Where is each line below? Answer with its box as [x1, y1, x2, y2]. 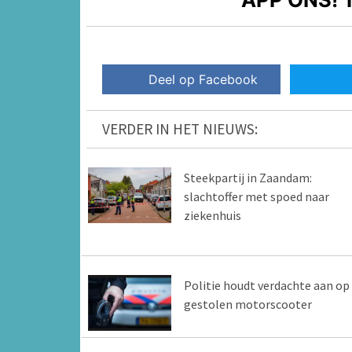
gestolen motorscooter [183, 296, 312, 313]
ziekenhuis [183, 207, 241, 224]
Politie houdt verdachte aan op [183, 277, 350, 294]
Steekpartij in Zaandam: [183, 170, 312, 186]
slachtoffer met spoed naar [183, 189, 329, 205]
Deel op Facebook [148, 71, 258, 88]
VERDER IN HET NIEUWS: [102, 119, 258, 139]
